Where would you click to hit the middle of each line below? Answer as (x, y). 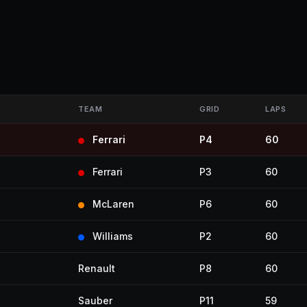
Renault (97, 268)
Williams (113, 236)
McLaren (113, 204)
